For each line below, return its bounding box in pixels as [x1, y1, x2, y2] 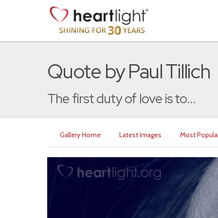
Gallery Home [60, 130, 101, 139]
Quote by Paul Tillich [47, 58, 210, 84]
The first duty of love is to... [47, 90, 196, 107]
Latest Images [119, 130, 162, 139]
